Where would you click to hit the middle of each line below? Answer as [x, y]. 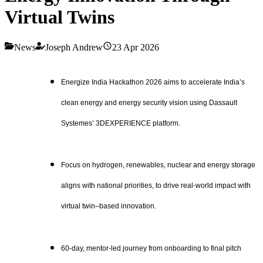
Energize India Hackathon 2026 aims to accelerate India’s [153, 82]
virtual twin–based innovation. [109, 206]
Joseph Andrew [74, 47]
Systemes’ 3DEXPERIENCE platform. [121, 123]
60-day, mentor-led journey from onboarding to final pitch [151, 249]
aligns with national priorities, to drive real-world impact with [156, 186]
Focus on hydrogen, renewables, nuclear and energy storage [158, 165]
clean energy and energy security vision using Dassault [149, 102]
